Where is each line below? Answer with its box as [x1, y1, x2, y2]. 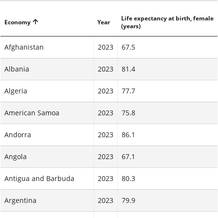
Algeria [4, 86, 27, 96]
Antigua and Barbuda [4, 174, 74, 183]
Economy [4, 18, 31, 27]
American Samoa [4, 108, 59, 118]
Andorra [4, 130, 31, 140]
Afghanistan [4, 42, 44, 52]
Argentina [4, 196, 36, 205]
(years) [121, 22, 141, 31]
